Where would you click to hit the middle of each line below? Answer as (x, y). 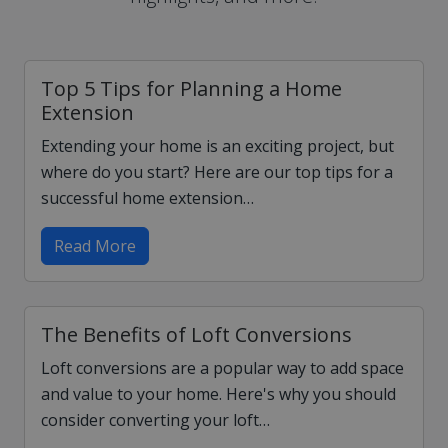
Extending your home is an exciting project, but (217, 146)
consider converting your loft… (155, 420)
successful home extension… (147, 198)
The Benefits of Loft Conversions (196, 334)
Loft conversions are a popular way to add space (222, 368)
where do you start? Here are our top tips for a (217, 172)
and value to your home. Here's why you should (218, 394)
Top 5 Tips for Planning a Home (191, 88)
